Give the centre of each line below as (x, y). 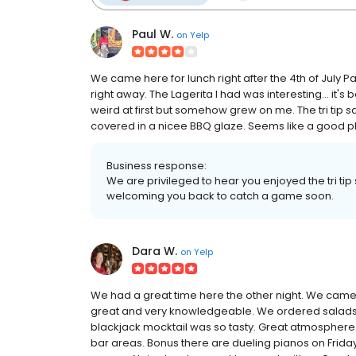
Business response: (157, 166)
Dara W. (155, 251)
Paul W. (153, 34)
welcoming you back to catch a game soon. (220, 196)
